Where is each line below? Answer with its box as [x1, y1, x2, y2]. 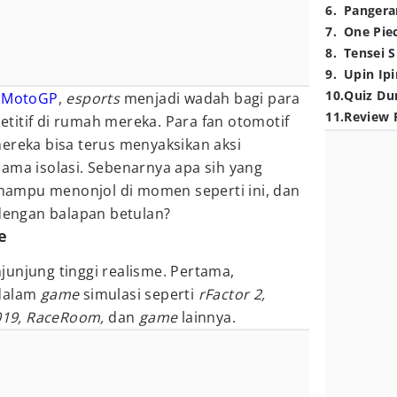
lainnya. [177, 307, 237, 327]
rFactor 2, [198, 284, 266, 304]
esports [66, 89, 121, 108]
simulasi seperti [79, 284, 198, 304]
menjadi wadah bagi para [120, 89, 300, 108]
